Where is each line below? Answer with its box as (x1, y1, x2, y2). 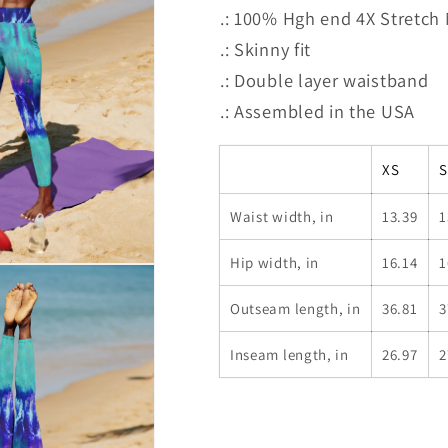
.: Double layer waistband (220, 68, 429, 93)
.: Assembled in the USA (220, 99, 415, 124)
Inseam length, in (230, 344, 349, 364)
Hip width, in (230, 252, 320, 272)
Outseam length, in (230, 298, 361, 318)
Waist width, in (230, 206, 334, 226)
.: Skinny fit (220, 37, 312, 62)
